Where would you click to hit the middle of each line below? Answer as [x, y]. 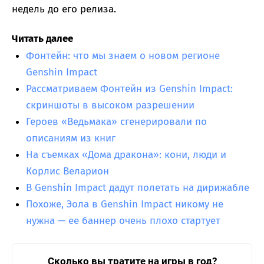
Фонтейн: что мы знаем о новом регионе [123, 56]
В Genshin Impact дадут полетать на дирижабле [138, 188]
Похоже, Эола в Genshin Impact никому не [125, 204]
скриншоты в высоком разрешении [110, 105]
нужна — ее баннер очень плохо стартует [123, 221]
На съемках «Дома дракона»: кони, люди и [126, 155]
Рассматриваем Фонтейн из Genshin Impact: [129, 89]
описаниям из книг [71, 138]
